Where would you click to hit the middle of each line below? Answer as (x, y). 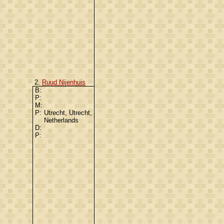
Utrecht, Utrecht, (68, 112)
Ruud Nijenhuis (64, 82)
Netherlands (62, 120)
